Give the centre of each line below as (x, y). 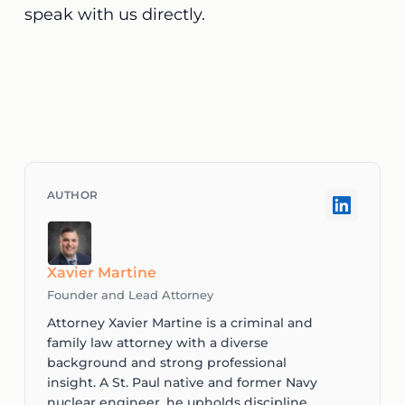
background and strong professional (166, 363)
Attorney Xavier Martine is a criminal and (179, 323)
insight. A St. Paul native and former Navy (182, 382)
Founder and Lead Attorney (130, 295)
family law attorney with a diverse (157, 343)
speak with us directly (113, 14)
